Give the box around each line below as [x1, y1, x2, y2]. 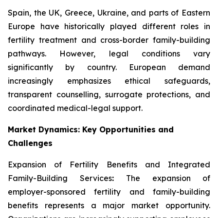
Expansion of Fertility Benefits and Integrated [8, 160, 210, 170]
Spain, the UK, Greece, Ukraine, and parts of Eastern [8, 8, 210, 18]
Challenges [8, 138, 53, 148]
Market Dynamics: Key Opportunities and [8, 125, 174, 135]
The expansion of [126, 173, 210, 183]
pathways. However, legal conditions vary [8, 49, 210, 59]
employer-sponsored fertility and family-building [8, 187, 210, 197]
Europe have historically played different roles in [8, 21, 210, 32]
